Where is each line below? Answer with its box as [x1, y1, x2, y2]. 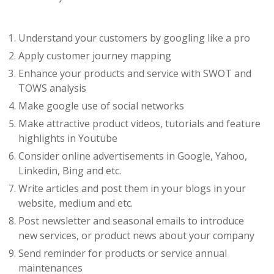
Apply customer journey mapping [18, 49, 171, 62]
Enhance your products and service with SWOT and [18, 67, 251, 80]
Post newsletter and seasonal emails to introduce [18, 214, 244, 228]
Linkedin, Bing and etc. [18, 164, 121, 177]
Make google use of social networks [18, 99, 184, 113]
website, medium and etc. [18, 196, 133, 210]
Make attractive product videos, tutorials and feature [18, 117, 261, 130]
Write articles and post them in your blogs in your [18, 182, 246, 195]
